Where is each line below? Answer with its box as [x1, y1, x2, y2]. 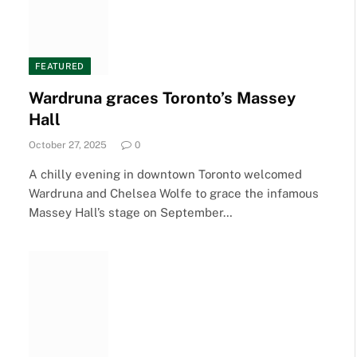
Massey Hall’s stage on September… [29, 205, 233, 219]
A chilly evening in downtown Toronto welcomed [29, 167, 302, 181]
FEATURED [35, 61, 84, 71]
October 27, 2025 [29, 139, 107, 151]
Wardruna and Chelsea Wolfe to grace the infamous [29, 186, 319, 200]
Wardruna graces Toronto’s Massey [29, 88, 296, 108]
